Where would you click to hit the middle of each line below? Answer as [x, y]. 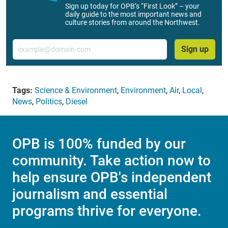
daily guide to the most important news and [133, 14]
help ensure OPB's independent [112, 177]
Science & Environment [76, 91]
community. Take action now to [111, 160]
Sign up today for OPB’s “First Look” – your [132, 6]
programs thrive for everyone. [107, 211]
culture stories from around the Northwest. [133, 22]
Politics [49, 102]
